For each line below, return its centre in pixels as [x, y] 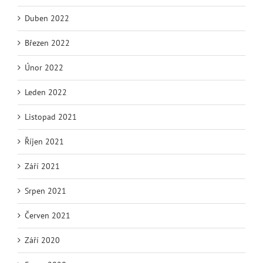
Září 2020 [42, 240]
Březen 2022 [47, 43]
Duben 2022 [47, 18]
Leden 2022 [46, 92]
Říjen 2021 [44, 142]
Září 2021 [42, 166]
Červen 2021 [48, 216]
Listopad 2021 [51, 117]
